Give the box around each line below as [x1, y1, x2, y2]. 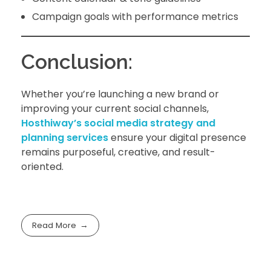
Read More [32, 220, 77, 232]
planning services [21, 131, 108, 145]
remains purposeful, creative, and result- [21, 145, 215, 160]
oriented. [21, 160, 64, 174]
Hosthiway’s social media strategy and [21, 116, 215, 131]
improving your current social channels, [21, 102, 209, 116]
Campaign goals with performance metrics [31, 10, 238, 24]
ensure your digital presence [108, 131, 246, 145]
